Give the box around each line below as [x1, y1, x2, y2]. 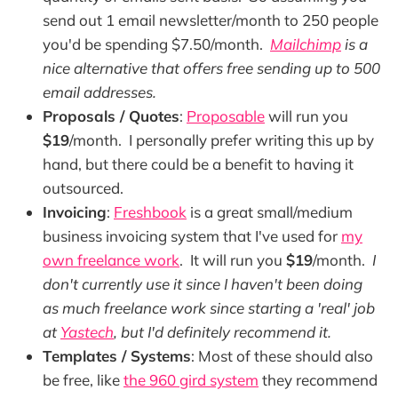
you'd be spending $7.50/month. [43, 34, 270, 53]
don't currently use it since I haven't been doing [43, 274, 362, 293]
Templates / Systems [43, 346, 191, 365]
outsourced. [43, 178, 123, 197]
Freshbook [114, 202, 187, 221]
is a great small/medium [187, 202, 353, 221]
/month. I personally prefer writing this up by [69, 130, 374, 149]
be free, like [43, 370, 123, 389]
